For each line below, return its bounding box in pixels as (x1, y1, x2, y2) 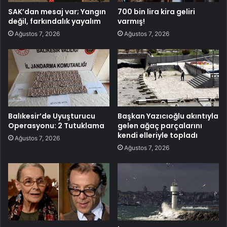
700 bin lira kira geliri (118, 6, 195, 17)
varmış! (118, 16, 145, 26)
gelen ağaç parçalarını (118, 120, 202, 131)
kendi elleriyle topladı (118, 130, 198, 140)
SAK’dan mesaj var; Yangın (8, 6, 106, 17)
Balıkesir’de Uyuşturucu (8, 110, 95, 121)
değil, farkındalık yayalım (8, 16, 101, 26)
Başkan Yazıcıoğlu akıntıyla (118, 110, 218, 121)
